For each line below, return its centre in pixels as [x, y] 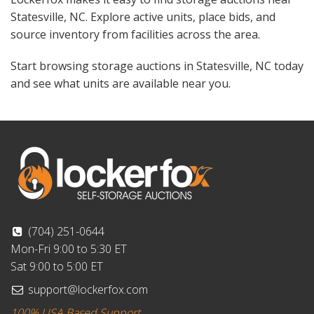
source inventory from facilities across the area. [135, 35]
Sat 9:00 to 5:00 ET [57, 267]
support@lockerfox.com [86, 290]
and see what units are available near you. [121, 84]
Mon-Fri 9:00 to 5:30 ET [69, 249]
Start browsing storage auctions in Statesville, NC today [157, 66]
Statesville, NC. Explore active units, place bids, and [143, 17]
